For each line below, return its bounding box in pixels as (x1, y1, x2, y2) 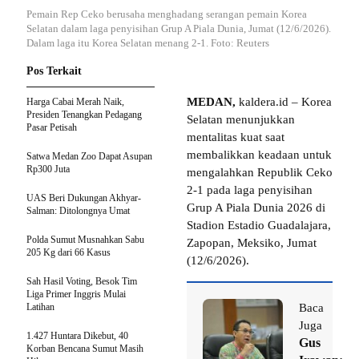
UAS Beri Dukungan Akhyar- (26, 192, 141, 204)
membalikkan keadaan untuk (187, 147, 332, 161)
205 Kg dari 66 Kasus (26, 246, 111, 258)
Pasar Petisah (26, 121, 77, 133)
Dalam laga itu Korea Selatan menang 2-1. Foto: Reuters (26, 36, 269, 49)
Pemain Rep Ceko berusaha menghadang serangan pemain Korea (26, 7, 307, 20)
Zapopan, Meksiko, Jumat (187, 236, 317, 249)
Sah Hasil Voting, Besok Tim (26, 275, 137, 287)
